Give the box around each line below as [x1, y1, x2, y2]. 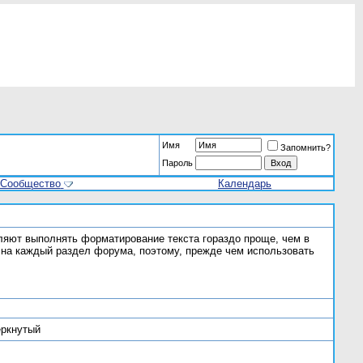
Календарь [218, 177, 271, 190]
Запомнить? [280, 143, 331, 152]
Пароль [162, 158, 193, 168]
